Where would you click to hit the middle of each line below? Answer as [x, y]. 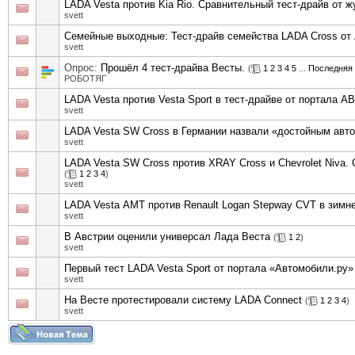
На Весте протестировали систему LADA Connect [183, 300]
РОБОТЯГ [85, 79]
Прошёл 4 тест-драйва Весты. [173, 68]
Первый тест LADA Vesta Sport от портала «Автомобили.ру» [209, 268]
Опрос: [82, 68]
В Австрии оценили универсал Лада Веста [167, 237]
